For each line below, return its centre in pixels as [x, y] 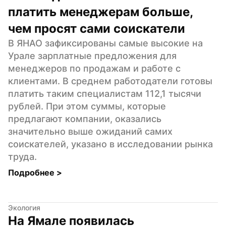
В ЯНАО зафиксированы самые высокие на [105, 43]
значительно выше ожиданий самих [90, 131]
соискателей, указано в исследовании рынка [110, 144]
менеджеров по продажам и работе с [94, 68]
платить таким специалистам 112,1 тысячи [105, 93]
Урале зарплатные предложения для [92, 55]
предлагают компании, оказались [85, 119]
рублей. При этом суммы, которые [87, 106]
